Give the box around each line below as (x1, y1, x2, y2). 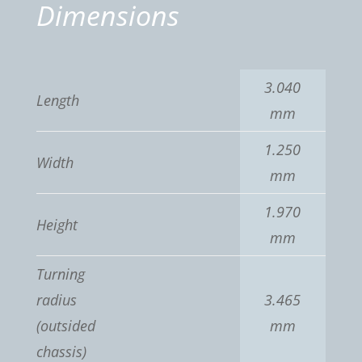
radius (36, 290, 77, 310)
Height (36, 215, 78, 235)
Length (36, 90, 79, 111)
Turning (36, 264, 85, 284)
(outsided (36, 316, 95, 336)
